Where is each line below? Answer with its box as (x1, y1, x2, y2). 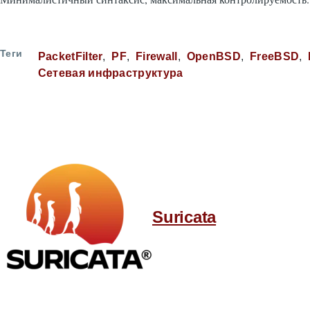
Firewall (136, 51, 178, 62)
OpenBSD (186, 51, 241, 62)
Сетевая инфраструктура (37, 67, 183, 79)
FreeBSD (249, 51, 300, 62)
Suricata (152, 207, 217, 226)
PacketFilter (37, 51, 103, 62)
